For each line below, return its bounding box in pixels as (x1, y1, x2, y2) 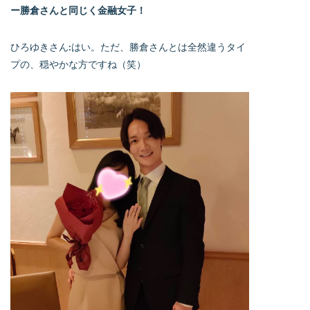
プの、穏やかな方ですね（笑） (10, 58, 146, 71)
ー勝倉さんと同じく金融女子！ (10, 4, 146, 17)
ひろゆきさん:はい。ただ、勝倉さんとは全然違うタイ (10, 41, 246, 53)
